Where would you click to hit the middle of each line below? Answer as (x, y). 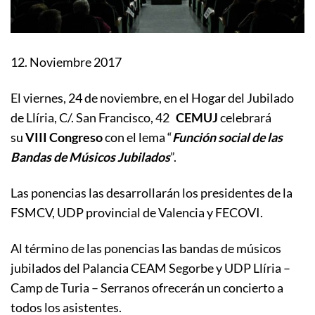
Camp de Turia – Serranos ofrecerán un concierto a (147, 287)
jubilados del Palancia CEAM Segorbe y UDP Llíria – (150, 268)
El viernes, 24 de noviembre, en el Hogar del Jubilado (152, 97)
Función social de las (227, 137)
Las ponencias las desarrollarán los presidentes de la (152, 192)
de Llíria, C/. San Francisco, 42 (93, 117)
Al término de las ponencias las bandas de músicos (146, 248)
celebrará (245, 117)
